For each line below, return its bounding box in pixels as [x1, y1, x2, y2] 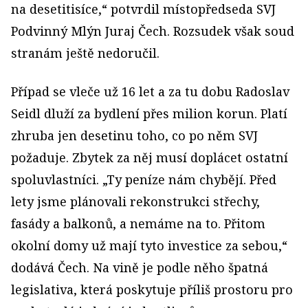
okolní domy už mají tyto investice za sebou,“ [11, 237, 287, 254]
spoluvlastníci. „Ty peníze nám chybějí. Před [11, 171, 276, 188]
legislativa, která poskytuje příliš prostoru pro [11, 281, 293, 298]
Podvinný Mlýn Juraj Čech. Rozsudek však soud [11, 23, 294, 39]
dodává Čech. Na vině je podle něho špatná [11, 259, 268, 276]
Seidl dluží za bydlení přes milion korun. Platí [11, 105, 287, 122]
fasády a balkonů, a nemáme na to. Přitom [11, 215, 265, 232]
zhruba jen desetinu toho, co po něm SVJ [11, 127, 258, 144]
